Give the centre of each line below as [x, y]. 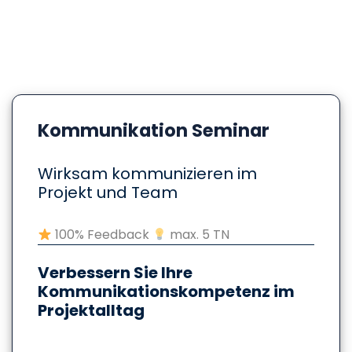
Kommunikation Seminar [154, 131]
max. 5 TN [198, 235]
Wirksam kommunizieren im [147, 174]
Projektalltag [91, 311]
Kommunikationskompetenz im [166, 292]
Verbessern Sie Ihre [115, 273]
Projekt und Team [108, 193]
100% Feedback [103, 235]
